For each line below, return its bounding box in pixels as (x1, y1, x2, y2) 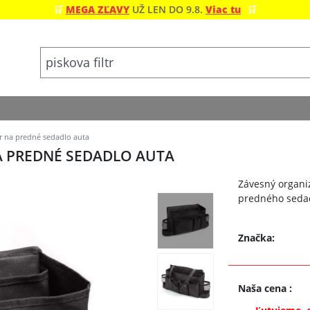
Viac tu (206, 3, 241, 16)
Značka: (238, 231, 275, 244)
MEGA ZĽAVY (66, 3, 129, 16)
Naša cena (238, 282, 290, 295)
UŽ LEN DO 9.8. (132, 3, 203, 16)
